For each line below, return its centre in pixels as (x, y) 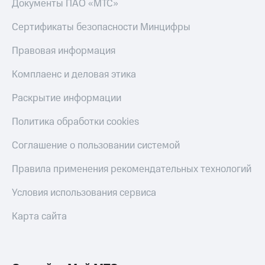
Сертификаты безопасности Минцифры (101, 28)
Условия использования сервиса (84, 193)
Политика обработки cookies (75, 122)
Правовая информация (64, 51)
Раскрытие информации (67, 98)
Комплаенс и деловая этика (74, 75)
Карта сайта (39, 217)
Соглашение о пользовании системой (96, 146)
